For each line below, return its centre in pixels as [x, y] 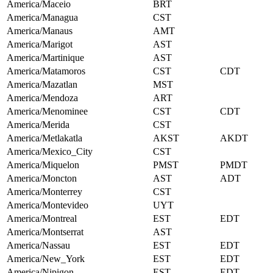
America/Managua [42, 18]
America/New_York [46, 259]
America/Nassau [38, 246]
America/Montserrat [45, 232]
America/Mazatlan [42, 85]
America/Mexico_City [50, 152]
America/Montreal [42, 219]
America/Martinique [45, 58]
